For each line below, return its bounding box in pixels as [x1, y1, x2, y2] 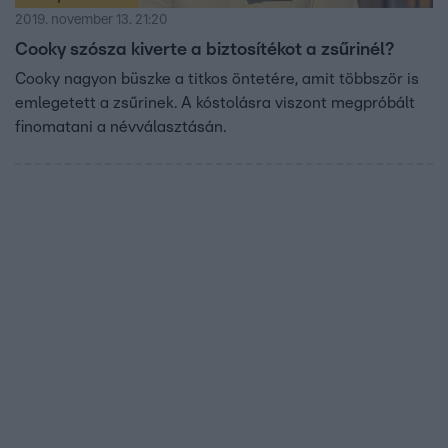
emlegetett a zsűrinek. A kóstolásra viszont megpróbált [15, 94, 415, 111]
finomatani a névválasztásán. [15, 118, 226, 135]
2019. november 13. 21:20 [15, 12, 168, 27]
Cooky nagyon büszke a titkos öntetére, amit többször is [15, 70, 419, 87]
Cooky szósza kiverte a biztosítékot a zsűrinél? [15, 40, 394, 59]
